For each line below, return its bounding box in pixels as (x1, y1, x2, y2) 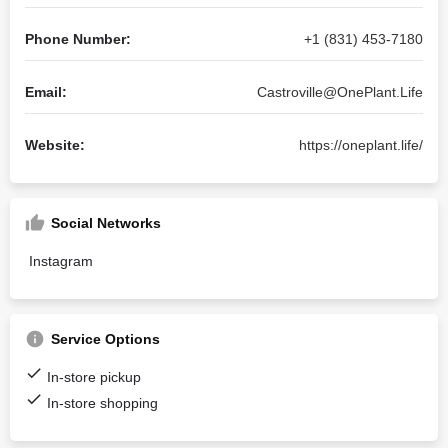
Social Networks (51, 215, 161, 231)
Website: (25, 137, 85, 153)
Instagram (29, 253, 93, 269)
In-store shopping (47, 395, 158, 411)
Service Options (51, 331, 160, 347)
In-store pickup (47, 369, 141, 385)
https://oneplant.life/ (299, 137, 423, 153)
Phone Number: (25, 31, 131, 47)
